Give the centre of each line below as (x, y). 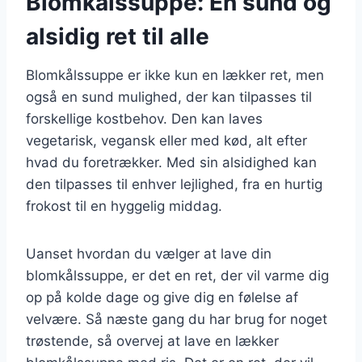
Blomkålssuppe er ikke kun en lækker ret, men (175, 75)
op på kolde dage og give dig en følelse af (162, 297)
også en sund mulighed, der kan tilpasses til (169, 97)
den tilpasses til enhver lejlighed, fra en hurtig (174, 184)
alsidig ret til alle (118, 36)
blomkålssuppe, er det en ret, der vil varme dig (177, 275)
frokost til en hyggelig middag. (124, 206)
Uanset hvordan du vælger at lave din (149, 253)
